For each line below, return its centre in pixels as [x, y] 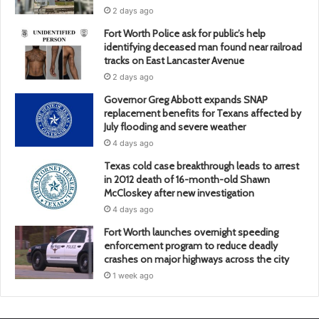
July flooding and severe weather [175, 127]
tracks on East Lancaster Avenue [174, 61]
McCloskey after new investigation [179, 193]
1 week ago [133, 276]
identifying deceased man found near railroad [203, 47]
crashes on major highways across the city [197, 260]
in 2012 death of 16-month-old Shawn [187, 180]
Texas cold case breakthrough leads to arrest [202, 166]
